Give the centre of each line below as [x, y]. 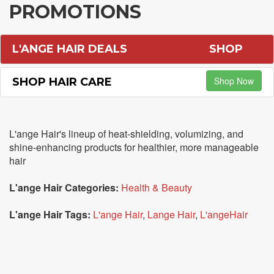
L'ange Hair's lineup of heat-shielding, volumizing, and [126, 134]
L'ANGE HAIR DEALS [70, 49]
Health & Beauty [157, 187]
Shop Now [234, 81]
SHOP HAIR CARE [62, 82]
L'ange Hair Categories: [64, 187]
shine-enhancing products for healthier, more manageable [134, 147]
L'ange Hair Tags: [50, 214]
